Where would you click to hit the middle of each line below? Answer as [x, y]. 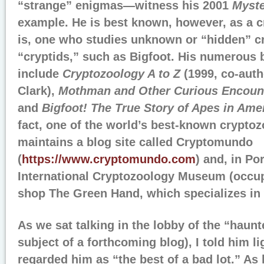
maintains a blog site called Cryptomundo [135, 142]
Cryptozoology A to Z [121, 74]
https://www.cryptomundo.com [109, 159]
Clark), [38, 91]
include [40, 74]
